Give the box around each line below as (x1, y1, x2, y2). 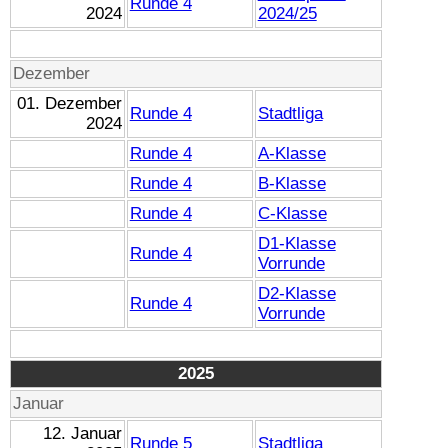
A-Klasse (257, 143, 326, 163)
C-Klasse (257, 203, 327, 223)
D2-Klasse (257, 283, 336, 303)
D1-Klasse (257, 233, 336, 253)
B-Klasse (257, 173, 326, 193)
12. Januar (43, 423, 123, 443)
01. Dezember (17, 93, 123, 113)
